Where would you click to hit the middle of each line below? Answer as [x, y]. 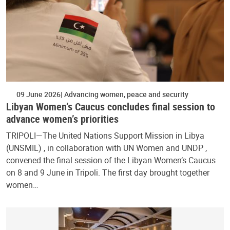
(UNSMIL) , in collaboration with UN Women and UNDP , [107, 148]
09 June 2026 [39, 94]
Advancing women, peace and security [126, 94]
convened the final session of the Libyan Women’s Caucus [111, 160]
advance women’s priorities [62, 119]
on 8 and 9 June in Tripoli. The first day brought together [108, 172]
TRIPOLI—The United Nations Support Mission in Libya [105, 135]
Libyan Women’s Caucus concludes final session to [111, 106]
